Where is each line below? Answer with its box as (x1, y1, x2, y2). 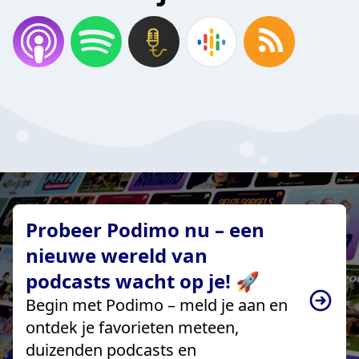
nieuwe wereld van (26, 241, 208, 268)
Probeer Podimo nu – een (26, 216, 264, 243)
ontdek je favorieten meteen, (26, 316, 239, 338)
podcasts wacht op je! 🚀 (26, 267, 260, 294)
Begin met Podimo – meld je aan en (26, 293, 288, 316)
